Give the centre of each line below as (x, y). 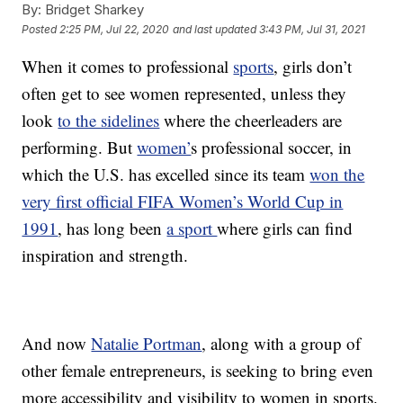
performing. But (80, 148)
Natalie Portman (147, 344)
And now (57, 344)
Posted (41, 29)
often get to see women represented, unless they (184, 94)
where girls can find (285, 228)
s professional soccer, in (272, 148)
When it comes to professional (128, 67)
